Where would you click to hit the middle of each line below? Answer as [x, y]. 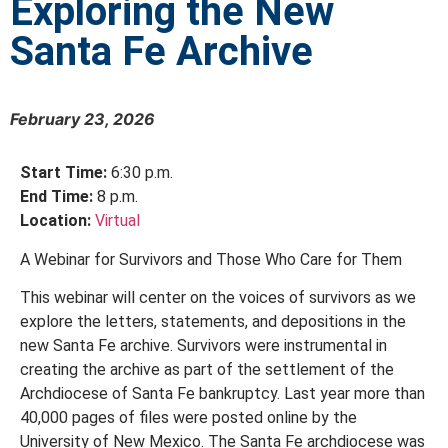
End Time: [58, 197]
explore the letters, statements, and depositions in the [213, 322]
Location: [57, 221]
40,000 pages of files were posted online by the [188, 418]
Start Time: [65, 173]
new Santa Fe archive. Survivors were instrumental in [203, 346]
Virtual [117, 221]
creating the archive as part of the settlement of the [207, 370]
